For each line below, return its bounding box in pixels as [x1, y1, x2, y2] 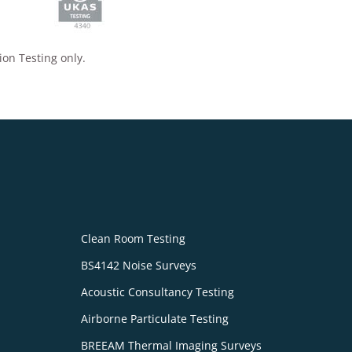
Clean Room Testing [80, 231, 185, 247]
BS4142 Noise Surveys [80, 258, 196, 273]
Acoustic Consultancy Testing [80, 284, 234, 300]
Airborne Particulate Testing [80, 311, 229, 327]
